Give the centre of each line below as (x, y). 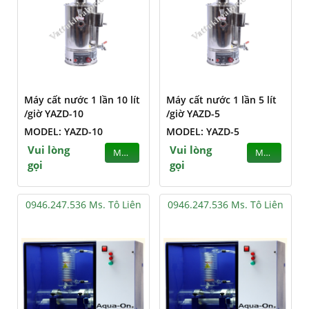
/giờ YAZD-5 (193, 113)
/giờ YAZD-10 (54, 113)
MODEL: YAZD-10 (63, 131)
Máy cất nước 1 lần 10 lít (82, 100)
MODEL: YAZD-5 (203, 131)
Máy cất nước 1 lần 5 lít (221, 100)
